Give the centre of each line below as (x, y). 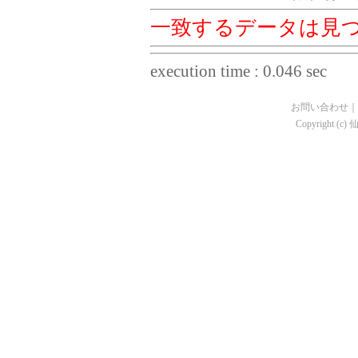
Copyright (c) (322, 124)
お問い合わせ (320, 107)
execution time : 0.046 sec (239, 72)
